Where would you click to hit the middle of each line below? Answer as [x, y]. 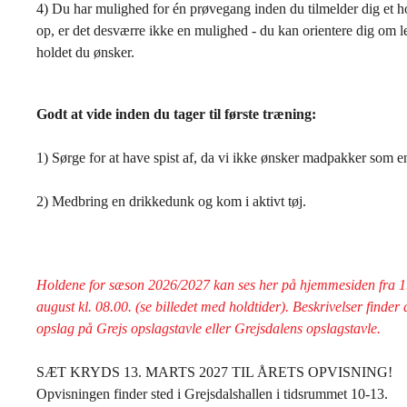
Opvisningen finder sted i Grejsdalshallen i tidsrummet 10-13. [214, 394]
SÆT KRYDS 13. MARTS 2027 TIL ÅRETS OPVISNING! [216, 372]
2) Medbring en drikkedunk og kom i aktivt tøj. [173, 201]
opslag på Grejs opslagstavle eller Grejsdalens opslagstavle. [212, 328]
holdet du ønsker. [87, 52]
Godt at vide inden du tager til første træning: [178, 114]
